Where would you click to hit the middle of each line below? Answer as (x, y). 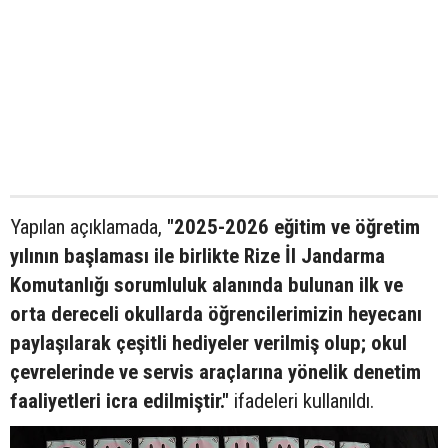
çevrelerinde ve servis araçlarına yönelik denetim (215, 372)
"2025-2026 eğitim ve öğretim (293, 227)
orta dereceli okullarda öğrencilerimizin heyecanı (216, 314)
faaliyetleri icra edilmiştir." (119, 401)
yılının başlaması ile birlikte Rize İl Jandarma (197, 256)
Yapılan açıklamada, (88, 227)
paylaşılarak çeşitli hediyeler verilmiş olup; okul (208, 343)
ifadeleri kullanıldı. (301, 401)
